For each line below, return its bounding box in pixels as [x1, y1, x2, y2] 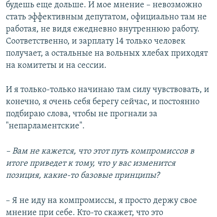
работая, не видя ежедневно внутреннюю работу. [6, 25, 200, 34]
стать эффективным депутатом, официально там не [6, 13, 207, 22]
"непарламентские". [6, 122, 85, 131]
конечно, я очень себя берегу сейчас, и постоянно [6, 97, 200, 107]
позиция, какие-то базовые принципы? [6, 171, 159, 181]
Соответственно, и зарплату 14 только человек [6, 37, 186, 46]
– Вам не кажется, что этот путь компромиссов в [6, 147, 194, 156]
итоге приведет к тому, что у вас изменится [6, 159, 175, 169]
